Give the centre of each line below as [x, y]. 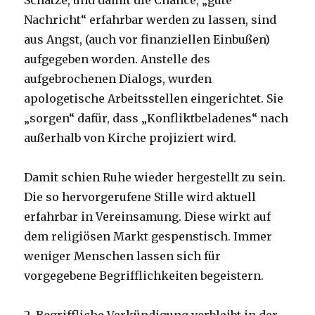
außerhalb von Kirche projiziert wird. [130, 138]
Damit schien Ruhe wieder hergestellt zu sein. [155, 178]
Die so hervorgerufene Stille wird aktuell [140, 197]
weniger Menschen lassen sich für [123, 256]
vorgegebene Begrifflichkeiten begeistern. [144, 276]
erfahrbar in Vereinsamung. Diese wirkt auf [148, 217]
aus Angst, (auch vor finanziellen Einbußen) [147, 40]
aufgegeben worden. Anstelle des [117, 59]
